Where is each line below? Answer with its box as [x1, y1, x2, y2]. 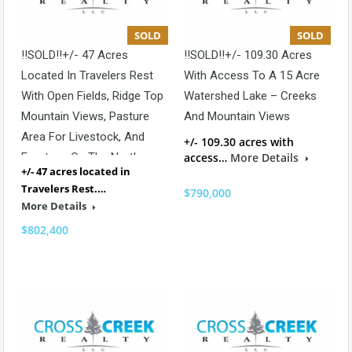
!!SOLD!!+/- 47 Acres [21, 48, 128, 63]
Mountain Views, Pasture [21, 109, 149, 124]
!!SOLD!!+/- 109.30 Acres [184, 48, 312, 63]
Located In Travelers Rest [21, 68, 153, 83]
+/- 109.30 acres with [184, 134, 294, 150]
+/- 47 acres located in [21, 164, 130, 179]
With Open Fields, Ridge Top [21, 89, 163, 104]
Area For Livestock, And [21, 130, 145, 145]
